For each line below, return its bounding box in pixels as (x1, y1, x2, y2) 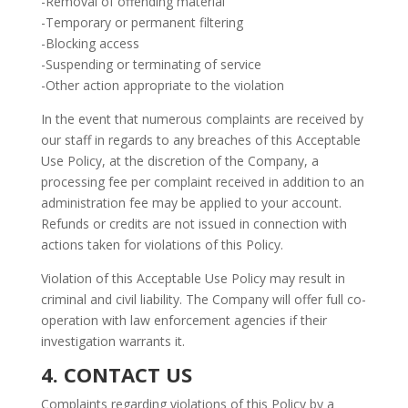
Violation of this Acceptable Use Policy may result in (40, 270, 345, 287)
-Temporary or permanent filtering (40, 14, 243, 31)
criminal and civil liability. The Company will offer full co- (40, 291, 366, 308)
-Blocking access (40, 35, 139, 52)
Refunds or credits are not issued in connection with (40, 215, 347, 232)
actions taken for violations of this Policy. (40, 236, 283, 253)
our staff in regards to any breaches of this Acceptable (40, 131, 361, 148)
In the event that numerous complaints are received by (40, 110, 363, 127)
